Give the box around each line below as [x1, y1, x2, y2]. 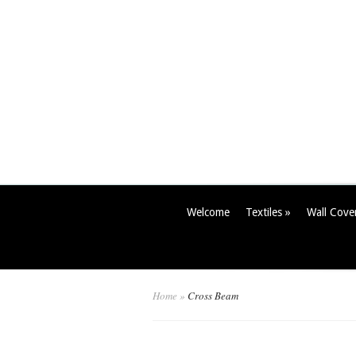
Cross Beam [185, 288, 238, 303]
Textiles [246, 206, 282, 219]
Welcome [187, 206, 230, 219]
